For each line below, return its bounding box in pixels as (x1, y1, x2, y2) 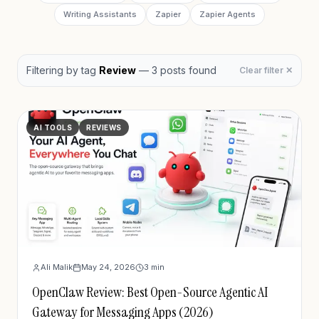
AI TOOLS (33, 123, 72, 132)
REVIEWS (86, 123, 122, 132)
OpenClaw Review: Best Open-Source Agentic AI (32, 283, 268, 301)
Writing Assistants (63, 9, 137, 19)
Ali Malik (41, 262, 73, 272)
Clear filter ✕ (239, 65, 293, 75)
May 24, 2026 (81, 262, 135, 272)
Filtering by (26, 64, 78, 76)
